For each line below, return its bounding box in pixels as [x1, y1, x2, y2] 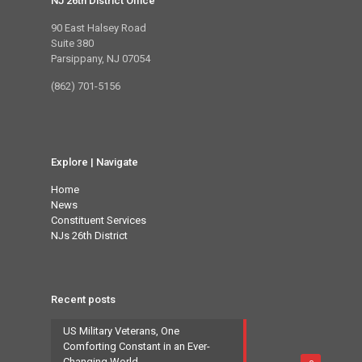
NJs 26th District [51, 229, 128, 242]
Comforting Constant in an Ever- [63, 340, 210, 352]
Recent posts [51, 293, 116, 305]
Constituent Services [51, 214, 146, 226]
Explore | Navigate [51, 156, 138, 168]
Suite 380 [51, 37, 94, 49]
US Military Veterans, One [63, 325, 179, 337]
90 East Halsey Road [51, 22, 146, 34]
